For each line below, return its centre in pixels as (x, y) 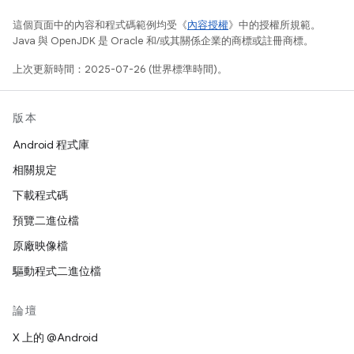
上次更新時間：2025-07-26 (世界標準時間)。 (120, 69)
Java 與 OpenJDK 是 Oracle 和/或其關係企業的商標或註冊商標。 (163, 41)
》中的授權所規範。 (275, 25)
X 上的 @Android (55, 337)
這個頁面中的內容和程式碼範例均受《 (100, 25)
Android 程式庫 (51, 145)
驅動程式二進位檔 (57, 271)
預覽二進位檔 (46, 220)
